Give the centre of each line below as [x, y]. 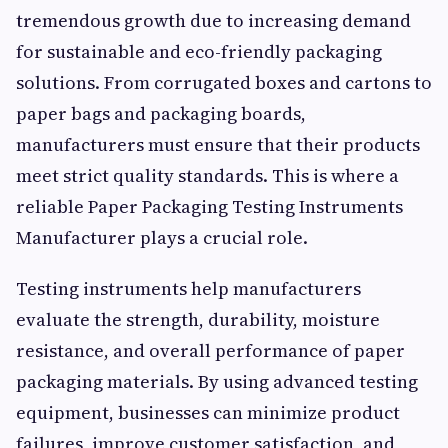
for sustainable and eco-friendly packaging [199, 52]
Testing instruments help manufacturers [188, 289]
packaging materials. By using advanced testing [217, 382]
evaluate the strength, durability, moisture [198, 320]
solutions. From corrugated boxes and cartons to [224, 83]
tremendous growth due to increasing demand [213, 21]
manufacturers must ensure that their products [218, 145]
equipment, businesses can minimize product [208, 413]
